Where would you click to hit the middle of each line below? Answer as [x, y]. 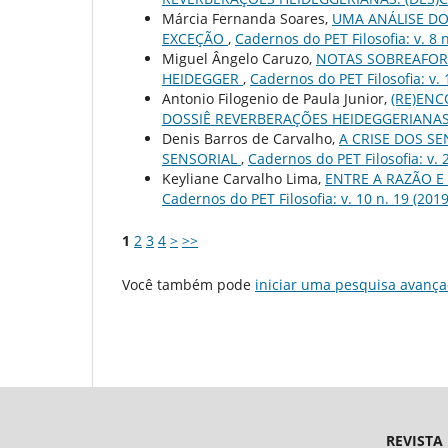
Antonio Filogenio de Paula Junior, [276, 98]
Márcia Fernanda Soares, [247, 18]
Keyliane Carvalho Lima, [243, 178]
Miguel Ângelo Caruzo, [239, 58]
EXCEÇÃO [195, 38]
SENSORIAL [201, 158]
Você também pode [188, 284]
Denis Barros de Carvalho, [250, 138]
